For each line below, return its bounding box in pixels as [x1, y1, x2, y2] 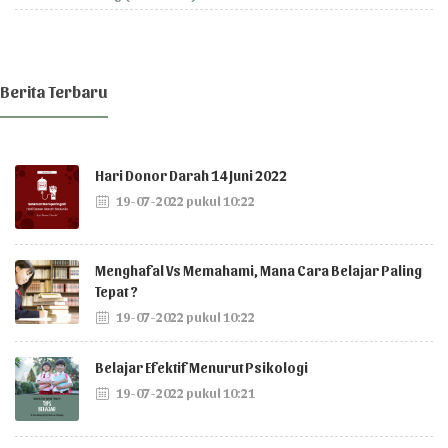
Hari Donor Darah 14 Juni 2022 [95, 167, 287, 184]
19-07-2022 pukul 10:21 [114, 385, 255, 400]
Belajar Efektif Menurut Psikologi [95, 359, 308, 376]
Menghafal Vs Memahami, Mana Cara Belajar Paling [95, 262, 422, 279]
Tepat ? [95, 283, 138, 300]
